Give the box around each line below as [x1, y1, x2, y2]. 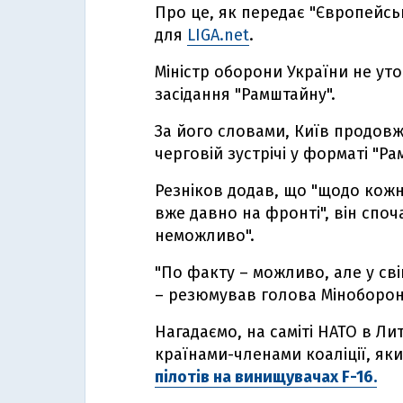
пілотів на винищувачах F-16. [155, 367, 377, 387]
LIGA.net [187, 25, 249, 45]
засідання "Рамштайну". [155, 85, 336, 104]
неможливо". [155, 226, 255, 246]
